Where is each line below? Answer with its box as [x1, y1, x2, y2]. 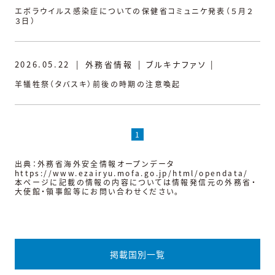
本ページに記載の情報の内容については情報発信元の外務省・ [14, 176, 257, 187]
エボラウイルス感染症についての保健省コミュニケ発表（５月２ [14, 5, 254, 16]
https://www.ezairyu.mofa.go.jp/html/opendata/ [14, 167, 249, 178]
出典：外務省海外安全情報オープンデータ [14, 158, 175, 169]
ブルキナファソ [146, 58, 207, 70]
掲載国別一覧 [110, 247, 165, 260]
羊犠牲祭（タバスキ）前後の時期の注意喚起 [14, 78, 181, 89]
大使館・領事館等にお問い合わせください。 [14, 185, 180, 196]
